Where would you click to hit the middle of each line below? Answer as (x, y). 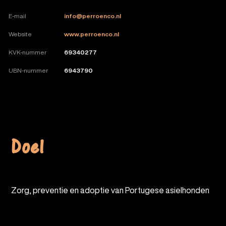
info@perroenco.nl (93, 16)
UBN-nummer (28, 70)
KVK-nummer (27, 52)
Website (20, 34)
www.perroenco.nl (92, 34)
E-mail (17, 16)
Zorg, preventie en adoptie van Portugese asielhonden (14, 190)
